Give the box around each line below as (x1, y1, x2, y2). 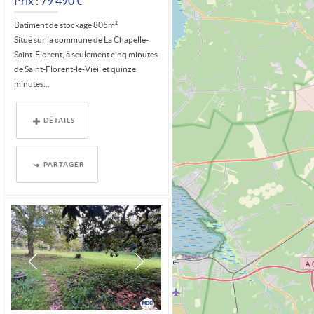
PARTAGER (43, 160, 86, 169)
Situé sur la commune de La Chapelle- (14, 35, 149, 45)
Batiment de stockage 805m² (14, 20, 118, 30)
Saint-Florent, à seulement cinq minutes (14, 50, 158, 60)
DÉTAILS (43, 116, 76, 125)
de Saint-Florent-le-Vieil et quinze (14, 64, 137, 74)
